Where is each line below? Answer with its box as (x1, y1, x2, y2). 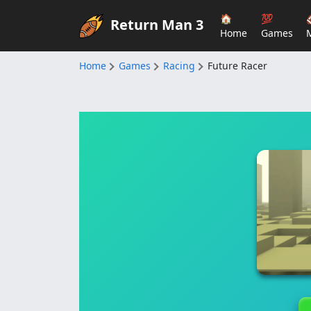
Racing (163, 59, 195, 72)
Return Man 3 (110, 15, 203, 34)
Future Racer (208, 59, 267, 72)
